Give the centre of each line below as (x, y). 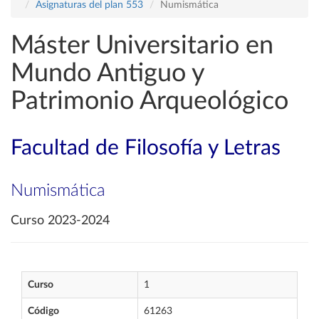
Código (43, 311)
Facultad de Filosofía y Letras (146, 148)
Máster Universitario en (142, 46)
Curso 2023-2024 (60, 221)
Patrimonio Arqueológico (150, 101)
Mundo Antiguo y (108, 73)
